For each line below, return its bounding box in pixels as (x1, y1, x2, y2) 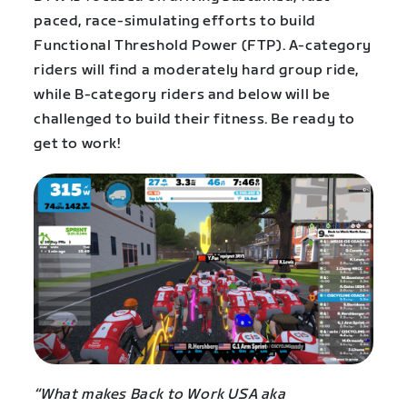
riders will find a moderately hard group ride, (34, 62, 359, 80)
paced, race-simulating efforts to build (34, 13, 316, 31)
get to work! (34, 135, 121, 154)
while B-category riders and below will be (34, 86, 331, 104)
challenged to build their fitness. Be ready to (34, 111, 355, 129)
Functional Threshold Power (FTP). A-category (34, 37, 372, 55)
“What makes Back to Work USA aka (34, 385, 286, 403)
